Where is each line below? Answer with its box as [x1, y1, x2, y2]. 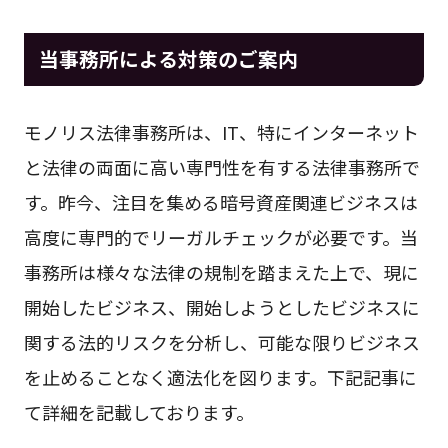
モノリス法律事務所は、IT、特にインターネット [23, 119, 419, 146]
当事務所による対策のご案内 [38, 43, 298, 73]
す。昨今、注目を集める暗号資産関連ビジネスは [23, 189, 418, 216]
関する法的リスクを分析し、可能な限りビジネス [23, 329, 420, 356]
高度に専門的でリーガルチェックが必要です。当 [23, 224, 418, 251]
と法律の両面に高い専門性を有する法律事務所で [23, 154, 420, 181]
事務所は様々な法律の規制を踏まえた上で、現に [23, 259, 419, 286]
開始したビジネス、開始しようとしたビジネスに [23, 294, 420, 321]
